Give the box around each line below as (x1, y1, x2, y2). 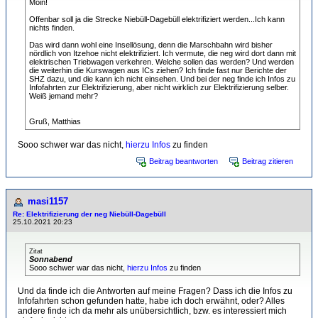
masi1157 (28, 196, 68, 207)
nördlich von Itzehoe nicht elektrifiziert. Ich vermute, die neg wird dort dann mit (29, 49, 296, 57)
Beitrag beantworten (149, 157, 218, 165)
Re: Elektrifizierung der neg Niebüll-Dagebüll (13, 210, 166, 218)
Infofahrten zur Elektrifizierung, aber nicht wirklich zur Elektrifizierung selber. (29, 83, 289, 92)
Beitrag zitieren (242, 157, 293, 165)
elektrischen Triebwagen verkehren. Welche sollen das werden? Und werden (29, 57, 294, 66)
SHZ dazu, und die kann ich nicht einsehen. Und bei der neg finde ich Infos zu (29, 75, 295, 83)
